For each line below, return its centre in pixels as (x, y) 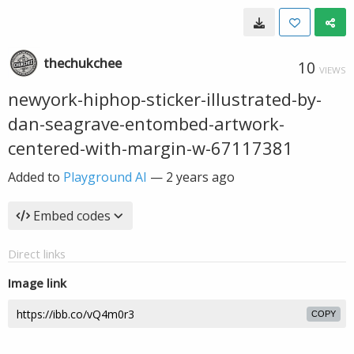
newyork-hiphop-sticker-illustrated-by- (165, 99)
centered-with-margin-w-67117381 (151, 148)
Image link (37, 283)
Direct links (37, 254)
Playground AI (105, 177)
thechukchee (83, 63)
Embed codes (72, 216)
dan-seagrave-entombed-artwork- (146, 123)
